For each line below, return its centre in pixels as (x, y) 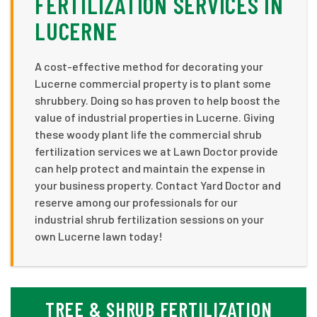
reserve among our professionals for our (136, 202)
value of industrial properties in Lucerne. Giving (155, 117)
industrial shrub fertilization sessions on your (149, 219)
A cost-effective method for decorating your (149, 66)
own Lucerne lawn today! (99, 236)
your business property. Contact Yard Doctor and (158, 185)
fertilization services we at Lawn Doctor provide (156, 151)
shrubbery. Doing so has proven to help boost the (157, 100)
